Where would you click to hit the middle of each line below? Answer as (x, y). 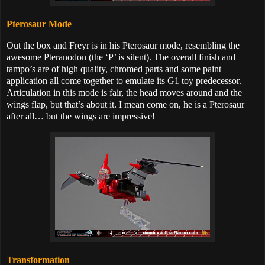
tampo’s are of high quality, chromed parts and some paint (114, 69)
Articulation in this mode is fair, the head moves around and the (124, 93)
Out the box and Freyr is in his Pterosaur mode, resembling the (123, 46)
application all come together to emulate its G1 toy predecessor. (124, 81)
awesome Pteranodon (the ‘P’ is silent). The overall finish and (121, 57)
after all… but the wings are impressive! (81, 117)
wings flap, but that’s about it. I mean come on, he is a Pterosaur (125, 105)
